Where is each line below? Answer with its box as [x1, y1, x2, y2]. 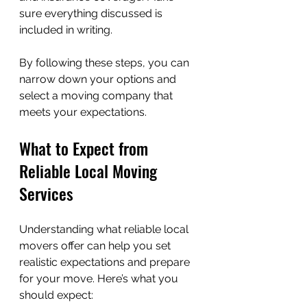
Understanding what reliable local [19, 222, 191, 236]
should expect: [19, 288, 93, 302]
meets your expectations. [19, 105, 147, 119]
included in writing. [19, 23, 112, 36]
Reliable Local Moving [19, 158, 161, 183]
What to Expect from [19, 135, 152, 160]
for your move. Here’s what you [19, 271, 181, 285]
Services [19, 180, 73, 206]
